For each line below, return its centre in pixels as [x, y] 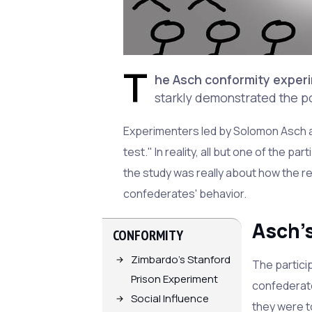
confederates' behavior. [185, 194]
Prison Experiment [175, 279]
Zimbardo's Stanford [181, 260]
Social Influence [170, 299]
